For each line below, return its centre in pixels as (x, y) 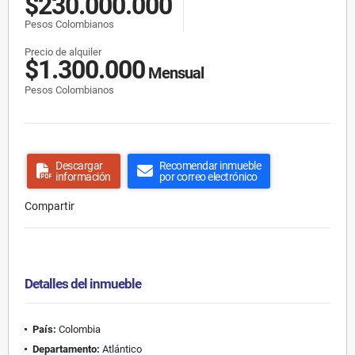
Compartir (50, 206)
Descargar (79, 165)
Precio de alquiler (63, 52)
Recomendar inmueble (210, 165)
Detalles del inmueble (83, 283)
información (83, 176)
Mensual (174, 73)
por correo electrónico (208, 176)
